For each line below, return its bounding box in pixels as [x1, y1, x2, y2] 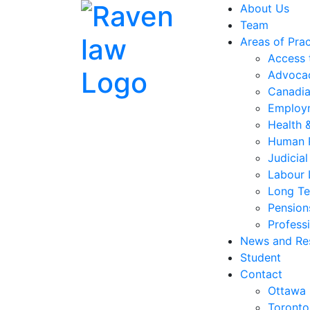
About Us [240, 1, 289, 15]
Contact [240, 267, 282, 281]
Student [240, 250, 281, 264]
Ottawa [268, 284, 306, 298]
